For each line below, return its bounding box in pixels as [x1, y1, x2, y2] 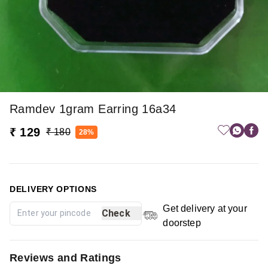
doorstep [163, 217, 201, 228]
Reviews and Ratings [10, 251, 121, 264]
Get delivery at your [163, 203, 247, 214]
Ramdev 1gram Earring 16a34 [10, 102, 176, 115]
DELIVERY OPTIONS [10, 184, 98, 194]
